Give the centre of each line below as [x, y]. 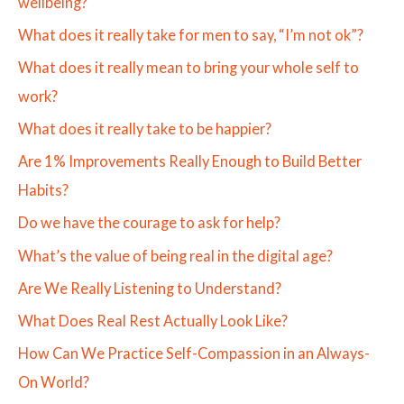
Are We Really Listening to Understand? [150, 288]
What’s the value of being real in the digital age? [175, 255]
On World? [54, 381]
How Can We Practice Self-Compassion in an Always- [194, 353]
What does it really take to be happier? [145, 129]
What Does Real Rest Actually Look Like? [153, 320]
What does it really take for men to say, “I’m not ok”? [191, 35]
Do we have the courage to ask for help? [149, 223]
